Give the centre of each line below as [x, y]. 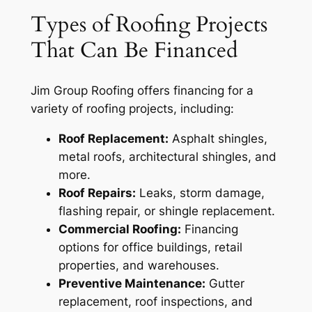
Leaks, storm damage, [200, 193]
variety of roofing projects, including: [132, 108]
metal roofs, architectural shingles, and [167, 156]
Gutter [225, 283]
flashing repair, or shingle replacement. [166, 211]
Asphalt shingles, [218, 138]
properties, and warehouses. [139, 265]
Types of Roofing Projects [149, 25]
